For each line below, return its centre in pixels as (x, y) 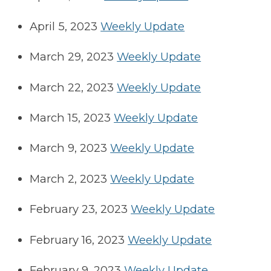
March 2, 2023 (69, 178)
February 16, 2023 (77, 240)
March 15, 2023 (70, 117)
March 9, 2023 (69, 148)
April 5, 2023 (64, 26)
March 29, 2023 (72, 57)
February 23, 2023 (79, 209)
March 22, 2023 (72, 87)
